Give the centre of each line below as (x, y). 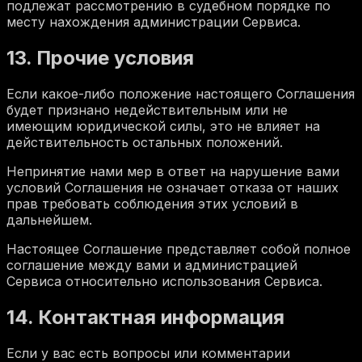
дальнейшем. (49, 219)
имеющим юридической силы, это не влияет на (163, 126)
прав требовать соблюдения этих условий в (152, 203)
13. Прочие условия (100, 57)
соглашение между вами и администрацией (152, 265)
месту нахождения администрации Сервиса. (154, 21)
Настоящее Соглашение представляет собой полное (179, 248)
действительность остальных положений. (145, 142)
